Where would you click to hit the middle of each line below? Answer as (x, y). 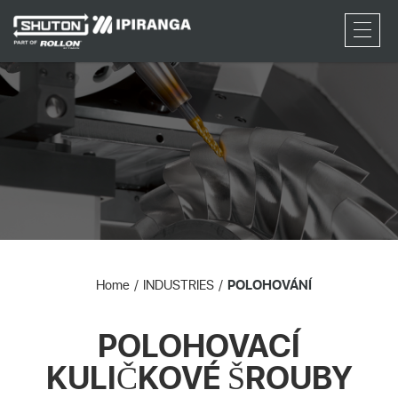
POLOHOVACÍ (199, 345)
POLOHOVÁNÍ (269, 284)
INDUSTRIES (178, 284)
